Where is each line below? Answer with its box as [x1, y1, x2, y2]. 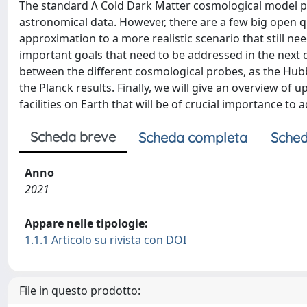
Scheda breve [30, 128, 116, 145]
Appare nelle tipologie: [25, 216, 148, 231]
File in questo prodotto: [19, 283, 140, 298]
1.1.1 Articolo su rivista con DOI [25, 232, 186, 247]
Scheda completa [138, 129, 247, 146]
